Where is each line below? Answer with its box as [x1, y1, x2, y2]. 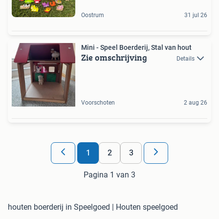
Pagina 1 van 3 [84, 170, 135, 179]
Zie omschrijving [81, 50, 147, 64]
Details [176, 55, 195, 62]
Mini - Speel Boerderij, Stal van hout [81, 43, 192, 51]
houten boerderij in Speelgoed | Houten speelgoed [8, 202, 178, 212]
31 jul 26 [184, 11, 207, 19]
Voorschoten [81, 99, 115, 106]
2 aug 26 [184, 99, 207, 106]
